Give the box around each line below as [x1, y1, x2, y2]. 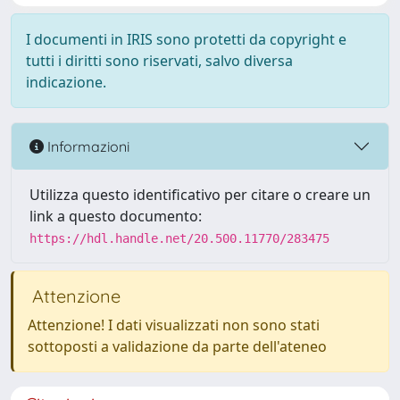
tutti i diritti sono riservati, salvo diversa [26, 51, 293, 71]
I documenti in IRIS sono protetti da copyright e [26, 29, 346, 49]
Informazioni [44, 137, 129, 155]
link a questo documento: [29, 206, 202, 226]
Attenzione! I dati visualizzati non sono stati [28, 315, 320, 335]
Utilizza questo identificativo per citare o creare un [29, 185, 371, 204]
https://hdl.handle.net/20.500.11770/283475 [29, 231, 329, 246]
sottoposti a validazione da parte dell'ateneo [28, 337, 327, 356]
